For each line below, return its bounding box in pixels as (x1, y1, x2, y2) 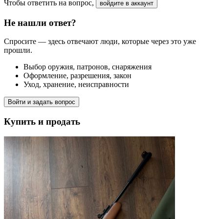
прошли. (4, 46, 32, 55)
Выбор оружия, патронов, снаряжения (23, 63, 152, 71)
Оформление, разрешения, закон (23, 71, 131, 80)
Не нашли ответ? (4, 17, 76, 28)
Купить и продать (4, 116, 80, 127)
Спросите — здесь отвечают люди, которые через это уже (4, 37, 196, 46)
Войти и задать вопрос (8, 98, 75, 106)
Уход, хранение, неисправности (23, 80, 129, 89)
